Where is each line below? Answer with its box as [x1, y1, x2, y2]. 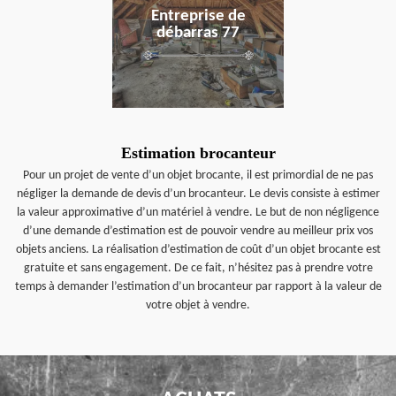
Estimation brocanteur [120, 144, 276, 162]
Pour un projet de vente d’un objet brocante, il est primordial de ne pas [23, 169, 373, 182]
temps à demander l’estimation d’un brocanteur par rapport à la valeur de [14, 280, 382, 293]
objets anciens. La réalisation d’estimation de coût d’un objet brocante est [15, 243, 381, 256]
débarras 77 [156, 25, 240, 42]
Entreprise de [150, 8, 246, 25]
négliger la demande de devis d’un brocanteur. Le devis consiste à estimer [16, 187, 380, 201]
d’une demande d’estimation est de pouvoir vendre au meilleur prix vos [23, 225, 373, 238]
